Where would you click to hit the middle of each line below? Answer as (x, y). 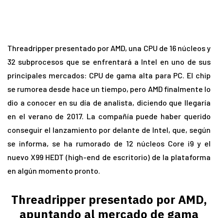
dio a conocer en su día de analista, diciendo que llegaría (109, 103)
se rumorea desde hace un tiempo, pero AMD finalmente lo (109, 89)
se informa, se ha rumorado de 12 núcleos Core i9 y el (109, 144)
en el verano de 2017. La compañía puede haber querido (109, 116)
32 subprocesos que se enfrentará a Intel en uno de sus (109, 62)
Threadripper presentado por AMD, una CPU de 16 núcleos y (109, 48)
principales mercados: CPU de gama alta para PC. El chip (109, 75)
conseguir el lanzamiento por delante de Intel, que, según (109, 130)
